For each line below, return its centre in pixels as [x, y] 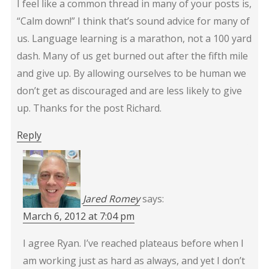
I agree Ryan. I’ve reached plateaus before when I [133, 243]
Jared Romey [111, 198]
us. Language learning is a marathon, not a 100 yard [134, 38]
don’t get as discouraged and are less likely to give [129, 90]
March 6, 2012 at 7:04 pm [78, 216]
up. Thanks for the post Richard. [89, 108]
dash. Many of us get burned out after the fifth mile [132, 56]
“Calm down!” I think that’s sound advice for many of [133, 21]
